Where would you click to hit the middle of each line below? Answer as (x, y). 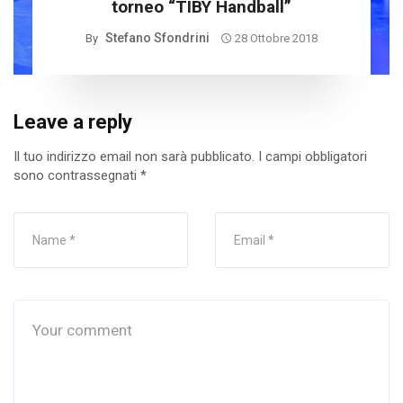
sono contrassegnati (77, 176)
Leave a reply (73, 122)
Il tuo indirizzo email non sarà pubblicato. (134, 157)
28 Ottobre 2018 (277, 39)
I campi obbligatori (313, 157)
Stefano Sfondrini (157, 38)
